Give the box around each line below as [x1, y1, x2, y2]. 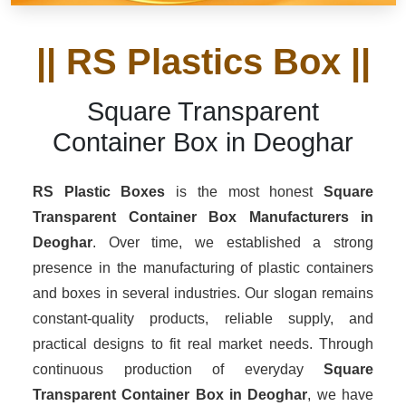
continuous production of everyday [33, 362, 324, 377]
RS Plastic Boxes [33, 184, 166, 199]
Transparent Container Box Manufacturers [33, 209, 349, 225]
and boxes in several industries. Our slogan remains [33, 285, 373, 301]
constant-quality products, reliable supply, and [33, 311, 373, 326]
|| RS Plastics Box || [35, 42, 371, 82]
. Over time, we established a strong [92, 235, 373, 250]
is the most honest [165, 184, 324, 199]
